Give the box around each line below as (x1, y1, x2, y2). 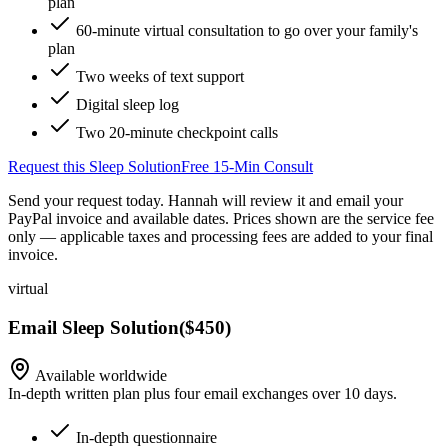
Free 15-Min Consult (181, 158, 313, 175)
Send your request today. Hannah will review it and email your (8, 192, 403, 209)
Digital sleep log (76, 96, 179, 113)
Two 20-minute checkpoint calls (76, 124, 278, 141)
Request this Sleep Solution (8, 158, 181, 175)
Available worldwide (35, 367, 167, 385)
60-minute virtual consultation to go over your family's (76, 22, 418, 39)
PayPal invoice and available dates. (8, 210, 233, 227)
